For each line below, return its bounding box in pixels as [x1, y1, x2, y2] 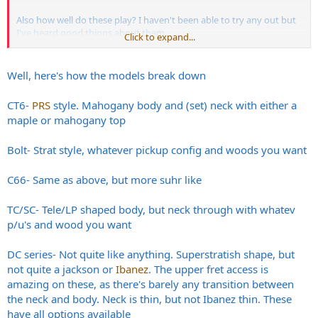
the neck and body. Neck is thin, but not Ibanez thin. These [7, 292, 292, 307]
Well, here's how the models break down [7, 68, 206, 83]
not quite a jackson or [7, 262, 116, 277]
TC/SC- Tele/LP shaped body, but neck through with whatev [7, 202, 295, 217]
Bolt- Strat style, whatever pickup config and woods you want [7, 143, 307, 158]
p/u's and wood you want [7, 217, 131, 232]
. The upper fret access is [148, 262, 268, 277]
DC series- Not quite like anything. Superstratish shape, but [7, 247, 295, 262]
